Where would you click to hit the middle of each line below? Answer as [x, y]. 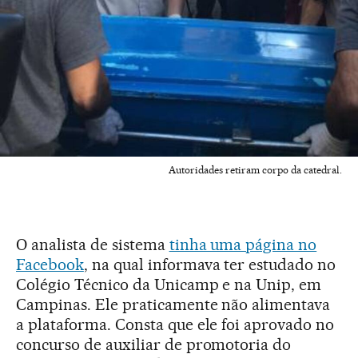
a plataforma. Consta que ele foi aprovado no [175, 325]
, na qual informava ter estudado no [210, 265]
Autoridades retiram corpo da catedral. [255, 170]
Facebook [50, 265]
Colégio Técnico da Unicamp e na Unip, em [169, 285]
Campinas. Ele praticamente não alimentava [173, 305]
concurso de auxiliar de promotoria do [154, 345]
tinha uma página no [243, 245]
